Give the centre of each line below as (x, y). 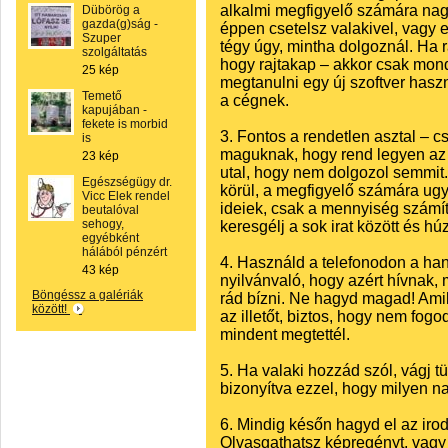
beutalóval (110, 210)
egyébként (110, 238)
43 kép (100, 270)
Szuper (101, 38)
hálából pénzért (124, 252)
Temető (102, 96)
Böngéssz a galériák (87, 295)
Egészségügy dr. (127, 182)
